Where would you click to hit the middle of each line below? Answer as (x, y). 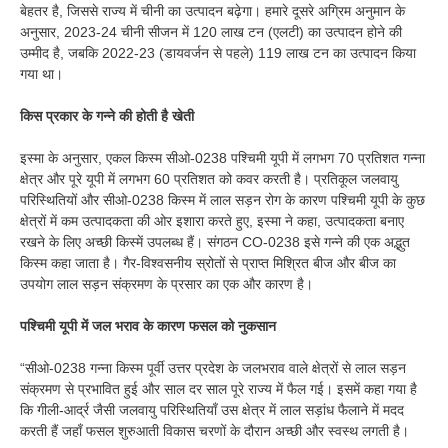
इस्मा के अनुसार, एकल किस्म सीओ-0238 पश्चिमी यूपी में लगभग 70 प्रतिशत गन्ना (222, 158)
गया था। (41, 74)
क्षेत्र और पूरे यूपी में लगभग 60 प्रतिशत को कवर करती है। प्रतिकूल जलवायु (209, 179)
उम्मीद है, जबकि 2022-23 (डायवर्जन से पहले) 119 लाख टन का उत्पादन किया (218, 53)
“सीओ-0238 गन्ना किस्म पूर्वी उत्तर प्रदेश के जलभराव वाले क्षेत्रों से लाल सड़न (213, 368)
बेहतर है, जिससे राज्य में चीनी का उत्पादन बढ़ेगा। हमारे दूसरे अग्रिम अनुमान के (212, 11)
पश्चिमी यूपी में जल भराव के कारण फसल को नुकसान (148, 326)
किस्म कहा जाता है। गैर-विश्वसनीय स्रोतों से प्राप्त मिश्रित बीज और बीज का (208, 263)
